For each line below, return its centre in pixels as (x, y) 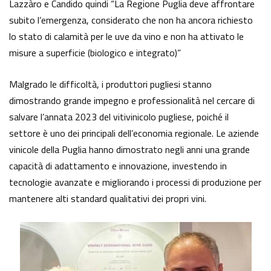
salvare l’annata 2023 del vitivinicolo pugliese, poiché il (119, 117)
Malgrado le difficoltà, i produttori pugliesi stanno (110, 84)
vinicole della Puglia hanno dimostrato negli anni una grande (129, 150)
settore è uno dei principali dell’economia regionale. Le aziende (134, 133)
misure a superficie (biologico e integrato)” (95, 53)
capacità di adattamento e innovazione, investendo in (118, 166)
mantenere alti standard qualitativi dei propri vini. (108, 199)
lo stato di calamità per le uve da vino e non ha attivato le (126, 37)
